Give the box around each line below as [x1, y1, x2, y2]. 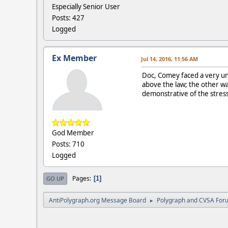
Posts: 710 [52, 139, 84, 149]
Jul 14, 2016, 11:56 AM [141, 55, 198, 63]
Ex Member [52, 52, 97, 64]
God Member [52, 128, 94, 138]
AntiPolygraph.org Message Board [49, 196, 146, 205]
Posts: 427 [52, 13, 84, 23]
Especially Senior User [52, 2, 120, 12]
